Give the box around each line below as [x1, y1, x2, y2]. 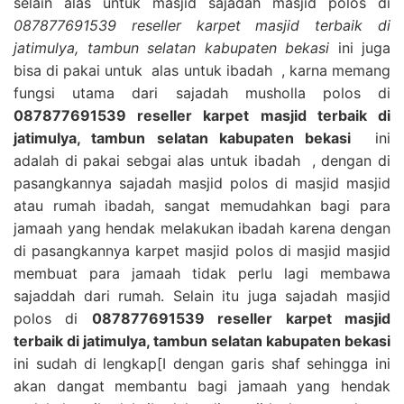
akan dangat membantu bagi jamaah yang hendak [14, 376, 390, 395]
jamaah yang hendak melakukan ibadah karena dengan [14, 218, 390, 237]
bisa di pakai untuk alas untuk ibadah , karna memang [14, 60, 390, 79]
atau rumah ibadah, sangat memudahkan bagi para [14, 196, 390, 215]
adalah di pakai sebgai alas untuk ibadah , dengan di [14, 151, 390, 170]
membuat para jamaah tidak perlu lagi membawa [14, 263, 390, 282]
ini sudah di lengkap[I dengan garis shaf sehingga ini [14, 353, 390, 372]
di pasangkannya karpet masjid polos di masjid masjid [14, 241, 390, 260]
